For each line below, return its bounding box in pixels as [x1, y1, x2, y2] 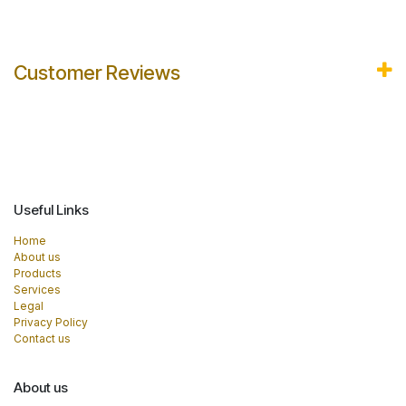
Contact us [14, 332, 71, 346]
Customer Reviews [14, 61, 180, 85]
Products [14, 266, 62, 281]
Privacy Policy [14, 315, 88, 330]
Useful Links [14, 201, 89, 219]
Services [14, 283, 61, 297]
